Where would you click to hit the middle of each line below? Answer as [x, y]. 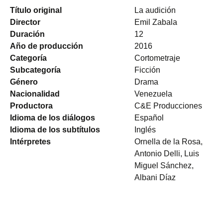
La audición [155, 10]
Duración [27, 34]
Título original [36, 10]
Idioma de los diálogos [53, 118]
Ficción [147, 70]
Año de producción [47, 46]
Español [149, 118]
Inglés [145, 130]
